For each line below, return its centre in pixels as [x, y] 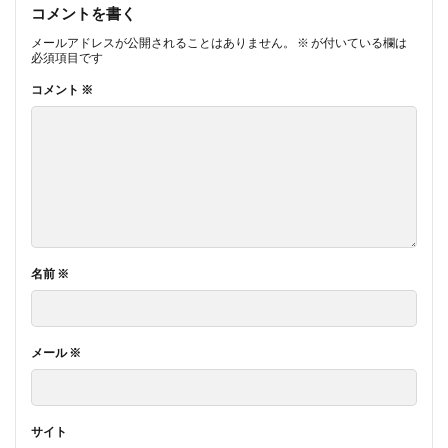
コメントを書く [83, 12]
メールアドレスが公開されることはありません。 [163, 42]
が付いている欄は [358, 42]
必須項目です [67, 57]
